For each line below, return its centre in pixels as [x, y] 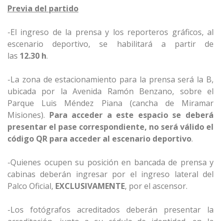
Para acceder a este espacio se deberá [131, 115]
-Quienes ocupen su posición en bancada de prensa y [110, 163]
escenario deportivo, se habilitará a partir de [110, 44]
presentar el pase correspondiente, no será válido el [110, 127]
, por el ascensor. [156, 186]
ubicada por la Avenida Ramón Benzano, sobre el [110, 92]
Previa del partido [43, 9]
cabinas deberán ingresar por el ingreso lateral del [110, 174]
